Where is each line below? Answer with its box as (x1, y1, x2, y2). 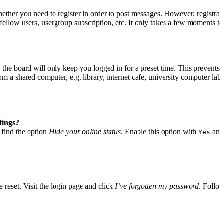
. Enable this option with (121, 127, 198, 136)
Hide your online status (49, 127, 121, 136)
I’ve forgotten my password (115, 182, 199, 190)
